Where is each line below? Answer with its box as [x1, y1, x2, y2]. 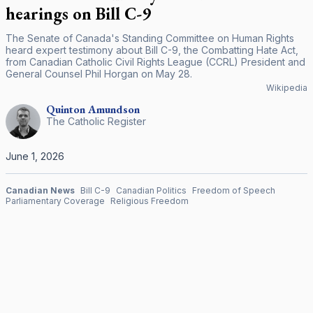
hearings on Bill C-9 [6, 3, 151, 24]
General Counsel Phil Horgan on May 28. [6, 68, 192, 80]
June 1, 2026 [6, 150, 64, 162]
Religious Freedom [110, 196, 189, 206]
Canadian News [6, 185, 75, 196]
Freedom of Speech [192, 185, 275, 196]
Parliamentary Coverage [6, 196, 105, 206]
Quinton [46, 102, 85, 117]
